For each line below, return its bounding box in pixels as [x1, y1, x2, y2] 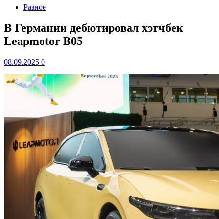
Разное [23, 3, 46, 11]
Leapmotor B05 [4, 34, 83, 47]
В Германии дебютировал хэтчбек [4, 21, 183, 34]
